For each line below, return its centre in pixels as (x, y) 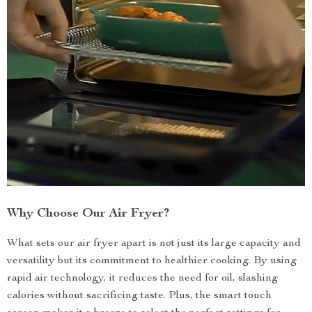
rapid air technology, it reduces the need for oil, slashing (142, 279)
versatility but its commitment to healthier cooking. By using (152, 261)
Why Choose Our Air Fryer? (88, 214)
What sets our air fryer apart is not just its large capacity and (154, 244)
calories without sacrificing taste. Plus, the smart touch (139, 296)
